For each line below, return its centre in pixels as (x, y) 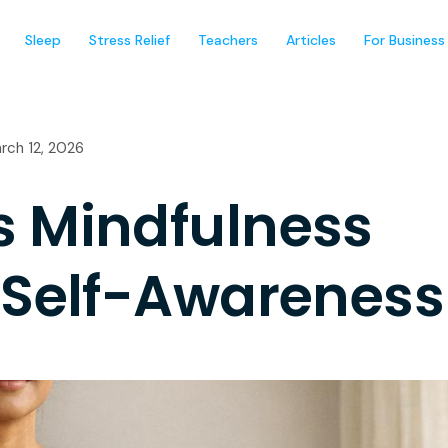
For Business (404, 40)
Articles (311, 40)
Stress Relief (129, 40)
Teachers (228, 40)
